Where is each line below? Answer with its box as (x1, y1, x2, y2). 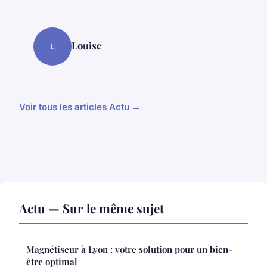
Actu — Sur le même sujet (19, 200, 164, 217)
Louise (72, 39, 101, 52)
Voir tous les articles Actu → (19, 101, 141, 113)
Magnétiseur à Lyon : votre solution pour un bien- (26, 243, 232, 256)
